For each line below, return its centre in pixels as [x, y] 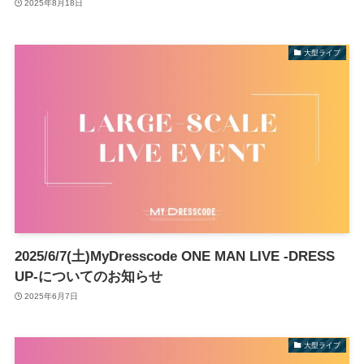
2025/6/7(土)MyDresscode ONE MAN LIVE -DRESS [174, 256]
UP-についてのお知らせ [88, 276]
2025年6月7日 [52, 297]
